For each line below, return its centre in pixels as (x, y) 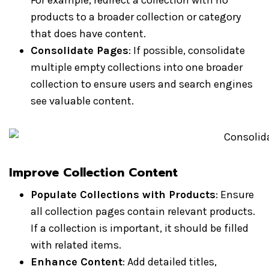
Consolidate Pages (80, 50)
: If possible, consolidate (187, 50)
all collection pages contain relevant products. (143, 211)
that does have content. (88, 34)
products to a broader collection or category (136, 17)
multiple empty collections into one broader (137, 67)
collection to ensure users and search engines (142, 84)
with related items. (76, 245)
